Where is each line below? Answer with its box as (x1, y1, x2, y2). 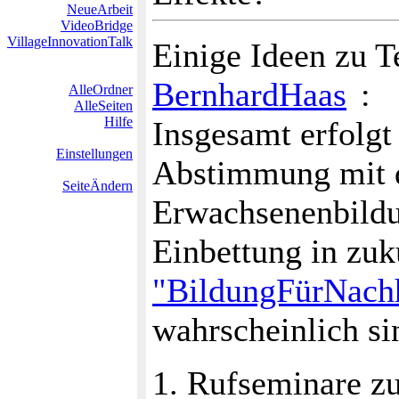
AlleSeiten (74, 98, 133, 113)
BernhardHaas (152, 76, 346, 113)
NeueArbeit (67, 2, 133, 17)
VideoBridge (61, 18, 133, 33)
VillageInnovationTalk (7, 34, 133, 49)
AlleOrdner (69, 82, 133, 97)
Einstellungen (56, 146, 133, 161)
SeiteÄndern (62, 178, 133, 193)
